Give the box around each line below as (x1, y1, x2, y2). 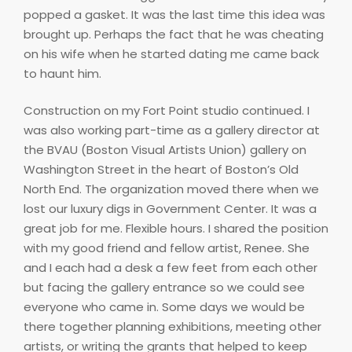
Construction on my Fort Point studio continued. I (24, 102, 310, 119)
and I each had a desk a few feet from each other (24, 259, 317, 277)
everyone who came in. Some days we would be (24, 299, 305, 316)
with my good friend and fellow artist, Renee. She (24, 240, 310, 257)
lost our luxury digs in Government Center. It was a (24, 200, 317, 218)
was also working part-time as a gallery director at (24, 122, 320, 139)
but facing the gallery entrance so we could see (24, 279, 305, 296)
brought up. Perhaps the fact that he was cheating (24, 25, 324, 42)
